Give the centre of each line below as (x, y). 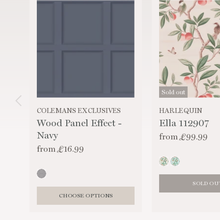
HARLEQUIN (181, 110)
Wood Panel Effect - (79, 123)
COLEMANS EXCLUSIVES (79, 110)
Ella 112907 (184, 123)
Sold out (173, 92)
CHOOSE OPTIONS (85, 196)
